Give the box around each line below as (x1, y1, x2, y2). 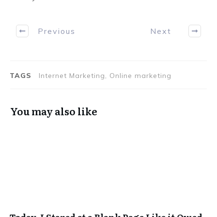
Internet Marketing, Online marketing (39, 71, 171, 80)
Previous (37, 26, 76, 36)
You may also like (10, 104, 97, 119)
